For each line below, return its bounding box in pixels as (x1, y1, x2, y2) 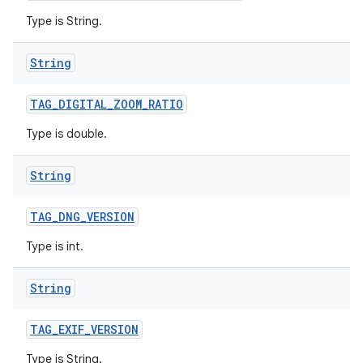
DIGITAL (58, 96, 107, 112)
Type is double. (26, 126, 107, 141)
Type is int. (26, 239, 83, 254)
